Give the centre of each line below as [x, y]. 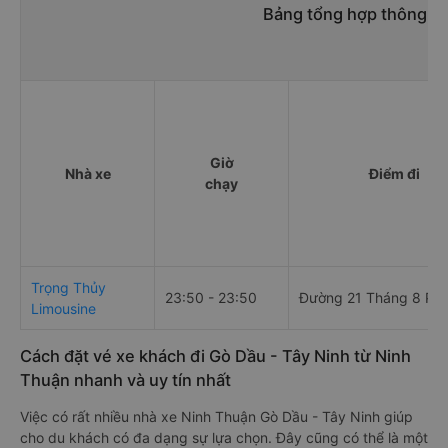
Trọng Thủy [68, 288]
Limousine [63, 309]
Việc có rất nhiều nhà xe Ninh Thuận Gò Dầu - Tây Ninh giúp [216, 417]
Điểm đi [394, 174]
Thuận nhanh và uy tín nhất [125, 380]
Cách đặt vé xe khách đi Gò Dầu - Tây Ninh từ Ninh [215, 356]
